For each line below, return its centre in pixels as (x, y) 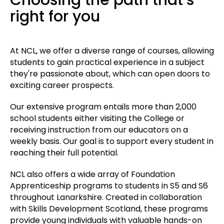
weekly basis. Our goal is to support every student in (112, 141)
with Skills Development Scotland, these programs (109, 208)
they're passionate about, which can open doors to (110, 73)
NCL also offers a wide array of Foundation (92, 174)
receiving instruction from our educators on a (99, 129)
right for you (55, 16)
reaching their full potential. (64, 152)
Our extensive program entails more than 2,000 (103, 106)
